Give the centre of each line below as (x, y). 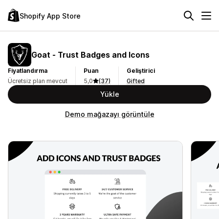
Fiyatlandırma (28, 71)
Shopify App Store (50, 16)
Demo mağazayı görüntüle (109, 114)
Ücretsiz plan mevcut (38, 81)
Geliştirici (141, 71)
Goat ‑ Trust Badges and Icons (90, 55)
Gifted (136, 81)
